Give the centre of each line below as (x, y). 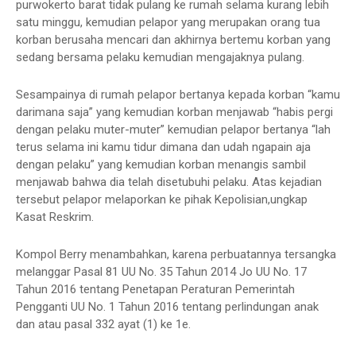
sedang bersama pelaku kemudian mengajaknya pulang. (162, 57)
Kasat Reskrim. (56, 217)
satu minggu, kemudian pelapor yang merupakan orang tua (168, 22)
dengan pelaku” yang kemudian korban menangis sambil (161, 164)
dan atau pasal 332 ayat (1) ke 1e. (103, 324)
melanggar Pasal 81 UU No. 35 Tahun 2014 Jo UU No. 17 (161, 271)
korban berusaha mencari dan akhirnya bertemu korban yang (173, 39)
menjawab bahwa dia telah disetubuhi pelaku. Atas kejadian (169, 182)
